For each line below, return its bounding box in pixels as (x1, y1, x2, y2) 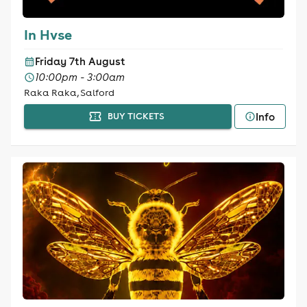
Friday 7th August (34, 55, 125, 68)
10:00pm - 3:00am (34, 71, 125, 84)
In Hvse (23, 25, 72, 43)
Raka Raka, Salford (23, 86, 114, 99)
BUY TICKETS (107, 110, 164, 122)
